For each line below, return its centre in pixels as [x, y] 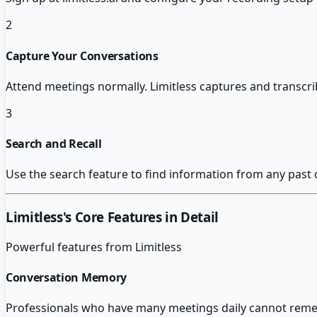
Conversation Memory [66, 278]
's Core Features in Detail [140, 217]
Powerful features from [70, 247]
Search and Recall [54, 144]
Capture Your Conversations [82, 56]
